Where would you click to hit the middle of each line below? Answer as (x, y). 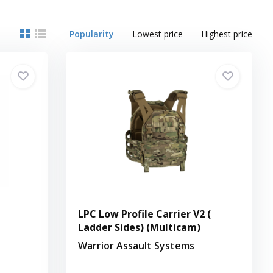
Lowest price (158, 34)
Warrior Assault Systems (136, 245)
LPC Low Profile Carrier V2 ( (145, 214)
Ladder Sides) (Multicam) (140, 227)
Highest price (227, 34)
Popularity (92, 34)
